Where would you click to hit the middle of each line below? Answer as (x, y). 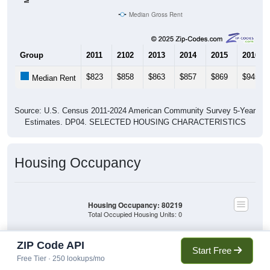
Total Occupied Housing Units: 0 (135, 214)
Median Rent (53, 78)
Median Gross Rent (155, 14)
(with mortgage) (171, 251)
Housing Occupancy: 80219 (135, 205)
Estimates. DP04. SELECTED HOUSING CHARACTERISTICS (135, 122)
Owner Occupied (173, 244)
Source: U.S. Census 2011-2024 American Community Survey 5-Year (135, 111)
